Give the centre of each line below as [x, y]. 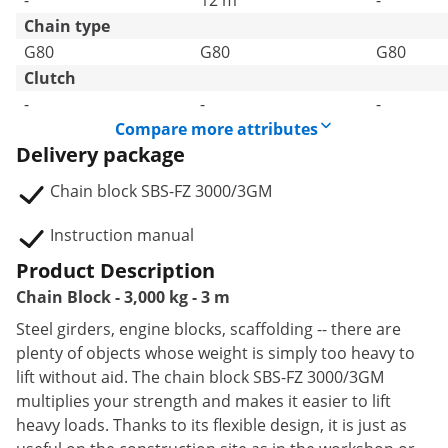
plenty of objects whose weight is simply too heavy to [215, 353]
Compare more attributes [216, 129]
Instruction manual [122, 235]
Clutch [50, 78]
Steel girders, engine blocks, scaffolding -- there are [208, 329]
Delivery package [100, 154]
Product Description [115, 270]
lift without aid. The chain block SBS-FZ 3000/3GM [200, 377]
